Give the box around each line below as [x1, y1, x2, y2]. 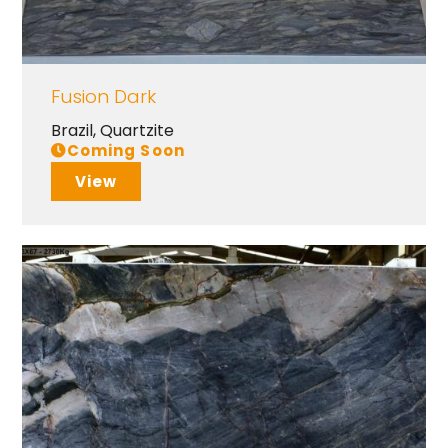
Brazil [50, 119, 93, 143]
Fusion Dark [50, 83, 156, 111]
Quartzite [99, 119, 174, 143]
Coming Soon [66, 140, 185, 162]
